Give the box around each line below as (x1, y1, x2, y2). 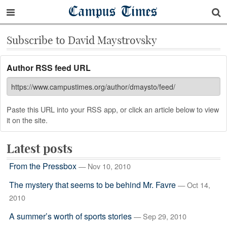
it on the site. (7, 115, 48, 125)
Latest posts (7, 141, 72, 156)
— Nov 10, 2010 (78, 161, 131, 171)
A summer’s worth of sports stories (9, 210, 132, 222)
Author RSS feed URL (7, 62, 91, 73)
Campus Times (69, 2, 158, 20)
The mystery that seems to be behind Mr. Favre (9, 179, 176, 191)
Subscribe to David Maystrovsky (7, 33, 157, 47)
